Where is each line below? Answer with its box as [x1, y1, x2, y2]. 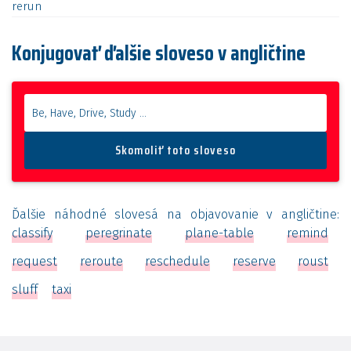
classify [12, 226, 52, 241]
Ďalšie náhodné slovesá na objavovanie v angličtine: [12, 207, 339, 222]
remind [287, 226, 328, 241]
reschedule [145, 254, 210, 269]
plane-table [185, 226, 254, 241]
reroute [79, 254, 123, 269]
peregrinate [85, 226, 152, 241]
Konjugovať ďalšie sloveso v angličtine [12, 36, 306, 70]
